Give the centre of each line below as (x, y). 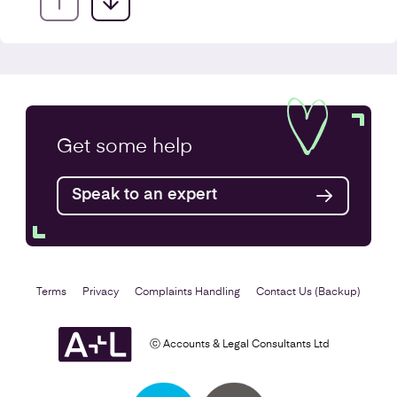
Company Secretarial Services (149, 126)
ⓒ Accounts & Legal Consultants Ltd (240, 345)
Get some (105, 147)
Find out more (90, 181)
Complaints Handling (187, 292)
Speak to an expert (144, 195)
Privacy (101, 292)
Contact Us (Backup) (308, 292)
